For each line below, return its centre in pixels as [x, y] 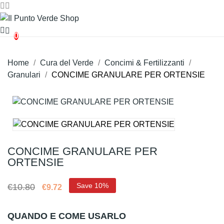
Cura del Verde [67, 62]
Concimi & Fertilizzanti [144, 62]
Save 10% [92, 185]
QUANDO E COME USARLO [67, 216]
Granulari [24, 74]
